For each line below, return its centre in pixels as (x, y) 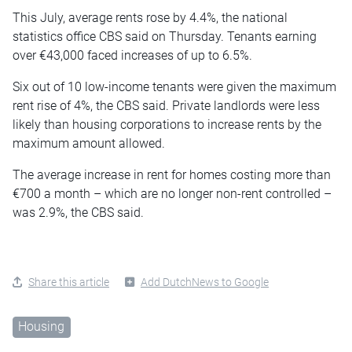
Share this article (69, 282)
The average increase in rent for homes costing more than (172, 174)
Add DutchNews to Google (205, 282)
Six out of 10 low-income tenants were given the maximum (174, 86)
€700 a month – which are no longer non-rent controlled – (172, 193)
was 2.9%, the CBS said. (78, 212)
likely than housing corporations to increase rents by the (167, 124)
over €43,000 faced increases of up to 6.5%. (132, 55)
